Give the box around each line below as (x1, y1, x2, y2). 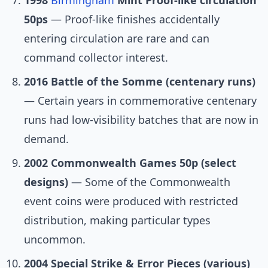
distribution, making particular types (24, 213, 211, 228)
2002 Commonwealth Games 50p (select (24, 156, 236, 170)
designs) (24, 175, 68, 190)
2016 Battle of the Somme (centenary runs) (24, 74, 255, 89)
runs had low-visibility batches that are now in (24, 112, 258, 127)
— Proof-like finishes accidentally (48, 12, 220, 27)
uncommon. (24, 232, 86, 247)
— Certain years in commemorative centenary (24, 93, 257, 108)
